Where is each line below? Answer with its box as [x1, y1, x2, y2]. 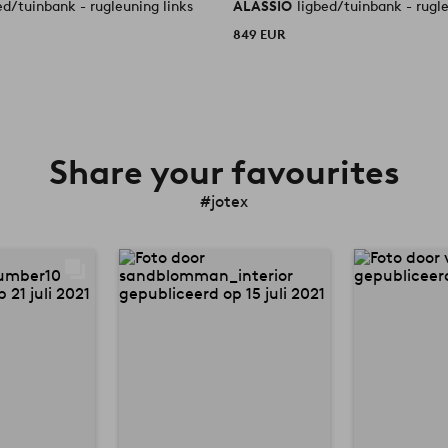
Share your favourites [48, 150, 400, 193]
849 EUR [233, 26, 286, 42]
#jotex [200, 191, 248, 211]
